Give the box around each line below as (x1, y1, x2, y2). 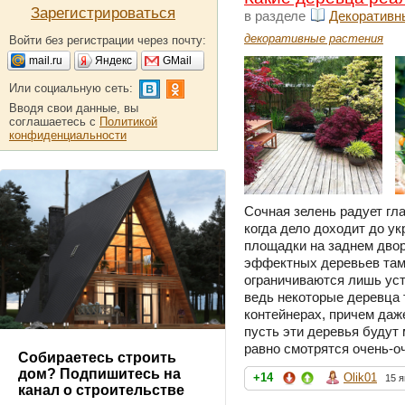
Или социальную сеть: (9, 81, 133, 95)
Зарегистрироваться (31, 5, 175, 22)
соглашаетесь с (9, 115, 99, 128)
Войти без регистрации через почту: (9, 33, 206, 47)
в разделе (244, 8, 309, 24)
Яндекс (95, 54, 132, 67)
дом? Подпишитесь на (18, 366, 181, 382)
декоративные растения (244, 32, 383, 45)
